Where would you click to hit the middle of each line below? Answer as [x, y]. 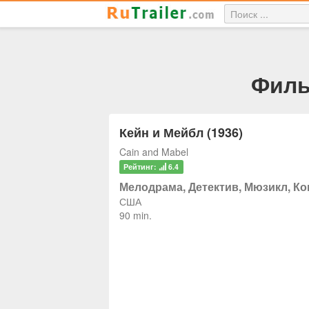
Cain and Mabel [154, 152]
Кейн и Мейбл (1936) [181, 132]
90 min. [136, 215]
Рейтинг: [141, 167]
